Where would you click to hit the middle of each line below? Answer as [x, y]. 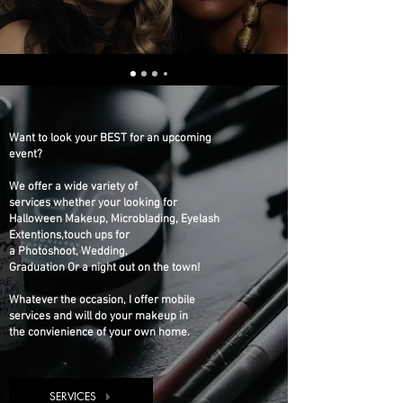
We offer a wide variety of [73, 187]
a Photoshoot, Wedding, [68, 251]
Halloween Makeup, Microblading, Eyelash [114, 219]
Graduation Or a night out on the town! [104, 268]
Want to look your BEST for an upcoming [110, 138]
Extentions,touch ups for [69, 235]
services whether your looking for [94, 203]
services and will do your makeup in [99, 316]
